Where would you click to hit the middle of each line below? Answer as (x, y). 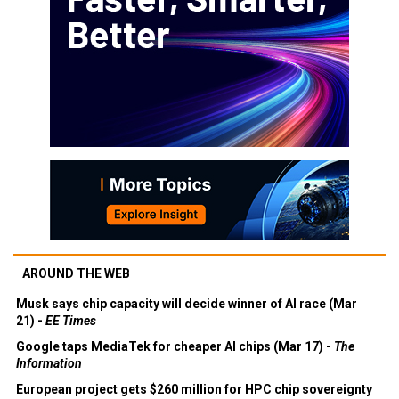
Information (49, 363)
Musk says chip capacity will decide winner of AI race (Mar (187, 303)
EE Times (71, 320)
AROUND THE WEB (76, 273)
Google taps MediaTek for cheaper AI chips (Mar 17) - (175, 346)
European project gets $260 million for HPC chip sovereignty (194, 389)
